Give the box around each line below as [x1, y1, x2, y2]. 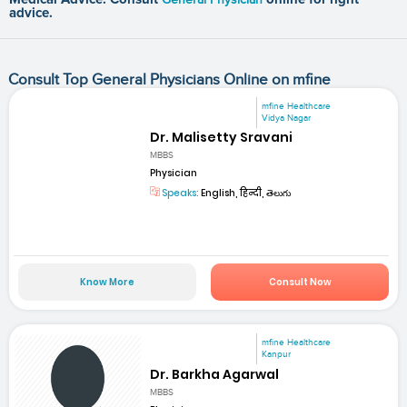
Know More [79, 275, 134, 290]
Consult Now [268, 275, 332, 290]
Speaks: [160, 186, 200, 201]
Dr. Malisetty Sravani [150, 127, 293, 146]
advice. [9, 5, 53, 20]
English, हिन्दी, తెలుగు [199, 186, 292, 201]
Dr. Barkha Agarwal [150, 364, 280, 383]
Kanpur [262, 349, 292, 361]
